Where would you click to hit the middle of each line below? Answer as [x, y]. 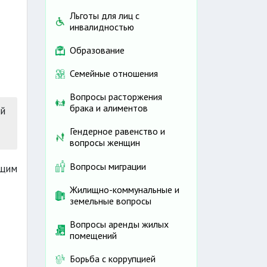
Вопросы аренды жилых [119, 224]
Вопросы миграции [108, 166]
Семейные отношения [114, 74]
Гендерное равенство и [117, 131]
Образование [97, 50]
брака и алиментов [109, 108]
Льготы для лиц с [105, 16]
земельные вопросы [111, 201]
